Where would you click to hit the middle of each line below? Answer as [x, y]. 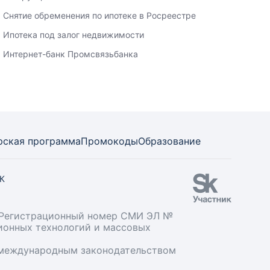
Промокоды [109, 141]
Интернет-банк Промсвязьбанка [71, 54]
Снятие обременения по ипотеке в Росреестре [100, 15]
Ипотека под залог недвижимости [74, 35]
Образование [169, 141]
